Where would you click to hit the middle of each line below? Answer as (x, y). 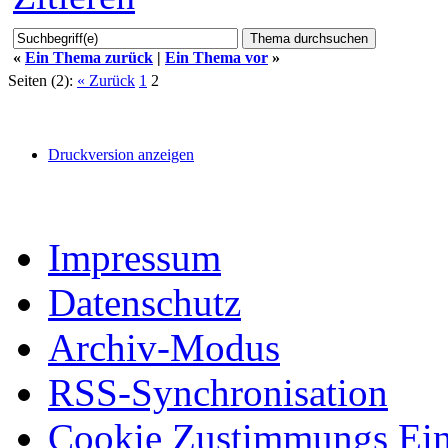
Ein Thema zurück (89, 58)
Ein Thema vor (216, 58)
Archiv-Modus (164, 348)
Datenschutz (144, 303)
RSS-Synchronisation (218, 393)
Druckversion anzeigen (121, 155)
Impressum (134, 258)
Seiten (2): (40, 81)
